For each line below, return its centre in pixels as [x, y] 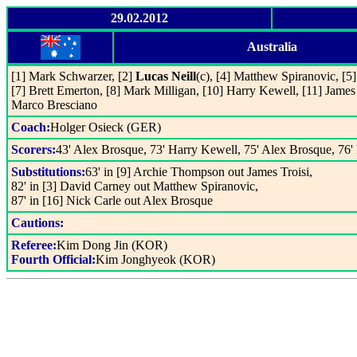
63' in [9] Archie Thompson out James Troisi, [199, 172]
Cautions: [37, 223]
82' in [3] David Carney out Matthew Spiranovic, [135, 186]
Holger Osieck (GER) [106, 127]
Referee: [34, 245]
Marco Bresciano [54, 105]
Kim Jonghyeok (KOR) [155, 259]
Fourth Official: [53, 259]
